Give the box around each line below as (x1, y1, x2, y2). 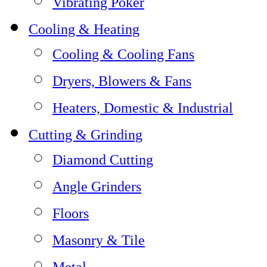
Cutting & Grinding (29, 126, 142, 143)
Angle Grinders (52, 178, 141, 195)
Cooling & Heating (29, 21, 139, 38)
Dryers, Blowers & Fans (52, 73, 191, 89)
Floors (52, 205, 89, 222)
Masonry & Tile (52, 232, 145, 249)
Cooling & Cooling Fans (52, 46, 194, 63)
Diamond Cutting (52, 151, 153, 168)
